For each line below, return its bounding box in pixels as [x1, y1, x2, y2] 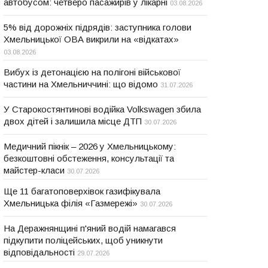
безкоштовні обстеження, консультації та [4, 153, 174, 163]
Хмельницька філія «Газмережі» [4, 198, 138, 208]
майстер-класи [4, 165, 65, 175]
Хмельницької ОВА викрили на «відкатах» [4, 34, 179, 44]
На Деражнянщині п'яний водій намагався [4, 223, 176, 233]
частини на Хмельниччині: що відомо [4, 79, 158, 89]
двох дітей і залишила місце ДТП [4, 116, 142, 126]
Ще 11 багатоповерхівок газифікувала [4, 186, 160, 196]
